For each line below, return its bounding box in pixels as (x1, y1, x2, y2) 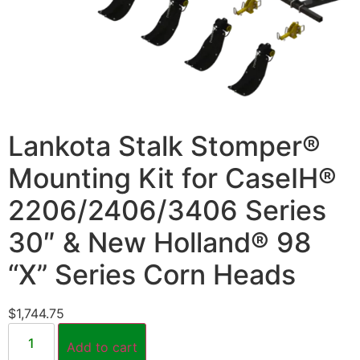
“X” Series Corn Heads (8, 257, 296, 291)
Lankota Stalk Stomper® (8, 129, 321, 162)
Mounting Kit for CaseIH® (8, 161, 337, 194)
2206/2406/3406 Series (8, 193, 326, 227)
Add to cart (67, 338, 138, 355)
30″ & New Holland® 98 (8, 225, 311, 259)
